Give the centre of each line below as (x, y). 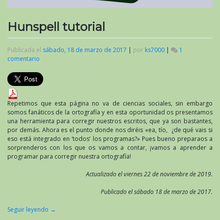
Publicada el (25, 50)
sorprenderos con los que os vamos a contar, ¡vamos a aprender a (110, 148)
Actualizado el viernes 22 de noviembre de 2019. (149, 174)
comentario (24, 59)
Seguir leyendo (29, 210)
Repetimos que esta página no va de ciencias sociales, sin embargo (110, 104)
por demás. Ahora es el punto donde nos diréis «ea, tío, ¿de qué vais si (110, 130)
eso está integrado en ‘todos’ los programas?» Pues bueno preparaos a (110, 139)
